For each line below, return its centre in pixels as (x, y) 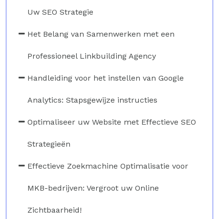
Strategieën (49, 144)
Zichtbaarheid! (55, 210)
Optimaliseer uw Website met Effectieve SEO (112, 122)
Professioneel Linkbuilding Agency (92, 56)
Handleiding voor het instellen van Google (106, 78)
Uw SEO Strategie (60, 12)
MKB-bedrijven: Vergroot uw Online (93, 188)
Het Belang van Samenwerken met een (101, 34)
